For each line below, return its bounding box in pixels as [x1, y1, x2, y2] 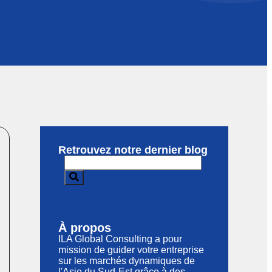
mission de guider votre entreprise [58, 245, 204, 255]
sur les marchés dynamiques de [58, 256, 195, 266]
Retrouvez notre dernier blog [58, 144, 208, 156]
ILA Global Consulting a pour [58, 234, 182, 244]
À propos [58, 221, 111, 234]
